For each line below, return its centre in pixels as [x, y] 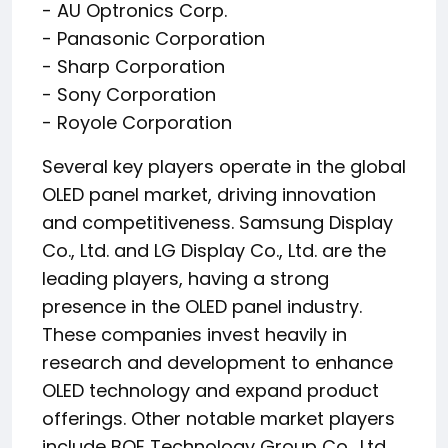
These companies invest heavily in [194, 334]
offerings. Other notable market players [218, 418]
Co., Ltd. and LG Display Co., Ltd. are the [214, 250]
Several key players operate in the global [224, 166]
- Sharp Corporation [133, 66]
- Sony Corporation [129, 94]
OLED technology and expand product [210, 390]
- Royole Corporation [137, 122]
